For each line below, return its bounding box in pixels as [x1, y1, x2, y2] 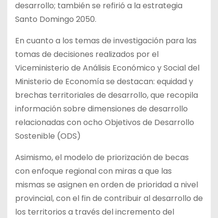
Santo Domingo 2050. [15, 14, 96, 25]
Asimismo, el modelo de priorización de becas [15, 152, 189, 163]
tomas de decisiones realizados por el [15, 49, 159, 60]
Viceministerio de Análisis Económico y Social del [15, 62, 200, 74]
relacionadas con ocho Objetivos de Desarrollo [15, 117, 194, 128]
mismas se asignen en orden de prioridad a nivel [15, 179, 198, 191]
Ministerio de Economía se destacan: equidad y [15, 76, 193, 88]
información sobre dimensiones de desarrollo [15, 103, 188, 115]
